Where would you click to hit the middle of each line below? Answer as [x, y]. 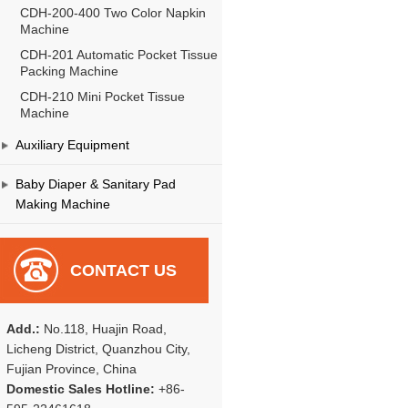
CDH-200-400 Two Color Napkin [112, 13]
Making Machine [62, 204]
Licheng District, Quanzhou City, [98, 349]
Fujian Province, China [71, 369]
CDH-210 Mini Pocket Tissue [102, 97]
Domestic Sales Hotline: [80, 389]
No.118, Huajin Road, [103, 329]
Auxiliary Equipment [72, 145]
